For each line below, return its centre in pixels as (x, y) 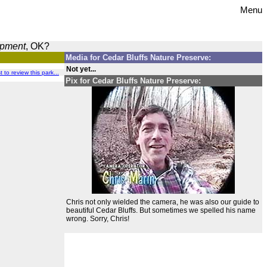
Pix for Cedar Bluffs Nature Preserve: (133, 81)
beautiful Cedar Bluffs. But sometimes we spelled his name (161, 210)
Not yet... (81, 69)
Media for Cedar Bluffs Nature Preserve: (138, 58)
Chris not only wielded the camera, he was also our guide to (163, 202)
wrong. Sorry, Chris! (98, 219)
